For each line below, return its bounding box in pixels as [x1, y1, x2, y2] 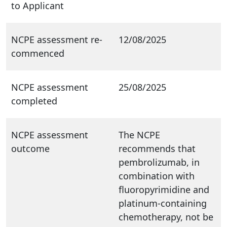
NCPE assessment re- [11, 33, 102, 46]
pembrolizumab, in [119, 156, 200, 168]
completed [11, 94, 57, 107]
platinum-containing [119, 197, 207, 209]
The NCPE [119, 128, 160, 141]
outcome [11, 142, 50, 155]
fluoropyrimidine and [119, 183, 209, 196]
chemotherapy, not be [119, 210, 213, 223]
